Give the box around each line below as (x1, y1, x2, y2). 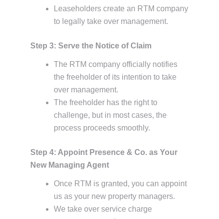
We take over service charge (54, 205, 152, 213)
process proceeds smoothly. (54, 124, 150, 132)
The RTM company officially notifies (54, 60, 177, 68)
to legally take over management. (54, 17, 168, 25)
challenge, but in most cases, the (54, 111, 167, 119)
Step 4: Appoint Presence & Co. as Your (30, 148, 177, 156)
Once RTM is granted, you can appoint (54, 179, 187, 188)
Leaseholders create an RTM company (54, 4, 188, 13)
